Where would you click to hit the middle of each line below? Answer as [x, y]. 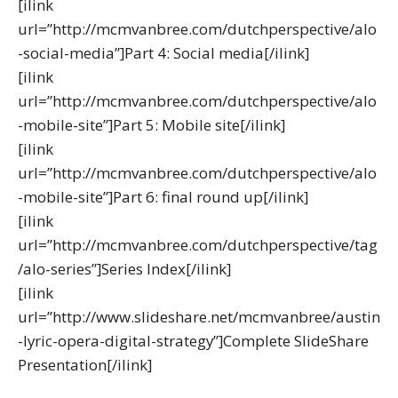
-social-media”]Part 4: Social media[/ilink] [163, 53]
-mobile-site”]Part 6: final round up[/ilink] [163, 197]
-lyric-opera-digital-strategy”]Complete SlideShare [193, 341]
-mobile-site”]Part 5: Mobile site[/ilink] [151, 125]
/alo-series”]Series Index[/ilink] [124, 269]
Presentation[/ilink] [85, 365]
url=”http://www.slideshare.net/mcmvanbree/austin [199, 317]
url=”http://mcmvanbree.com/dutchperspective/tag [198, 245]
